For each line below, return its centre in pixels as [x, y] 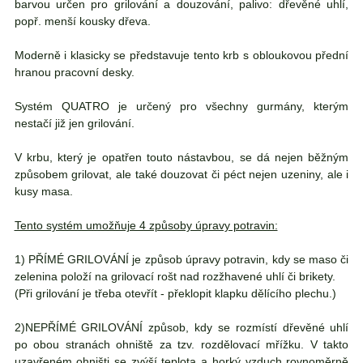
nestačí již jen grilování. [74, 123]
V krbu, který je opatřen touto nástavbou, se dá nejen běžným [181, 157]
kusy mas [38, 191]
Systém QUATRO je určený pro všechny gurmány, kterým [181, 106]
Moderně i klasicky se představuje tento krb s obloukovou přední [181, 55]
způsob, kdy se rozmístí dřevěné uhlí [246, 327]
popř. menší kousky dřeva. [82, 21]
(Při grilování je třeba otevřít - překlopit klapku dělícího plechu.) [175, 293]
